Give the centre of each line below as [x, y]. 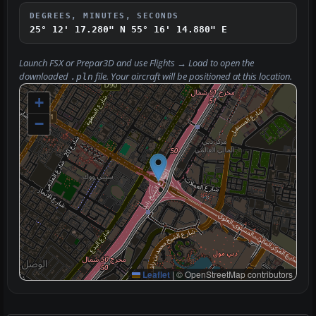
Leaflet [155, 274]
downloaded [45, 76]
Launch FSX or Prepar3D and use [84, 63]
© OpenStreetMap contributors [233, 274]
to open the [231, 63]
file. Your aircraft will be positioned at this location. [193, 76]
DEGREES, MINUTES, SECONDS [104, 15]
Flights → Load [179, 63]
